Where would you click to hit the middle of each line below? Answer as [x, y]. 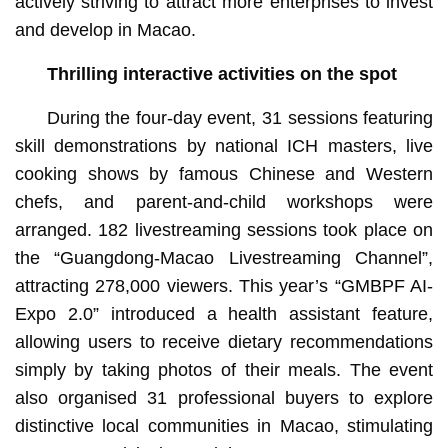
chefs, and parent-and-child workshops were [224, 201]
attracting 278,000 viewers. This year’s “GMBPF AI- [224, 285]
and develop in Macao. [105, 29]
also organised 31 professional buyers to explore [224, 397]
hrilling [87, 73]
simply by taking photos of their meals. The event [224, 369]
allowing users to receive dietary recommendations [224, 341]
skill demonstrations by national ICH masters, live [224, 145]
